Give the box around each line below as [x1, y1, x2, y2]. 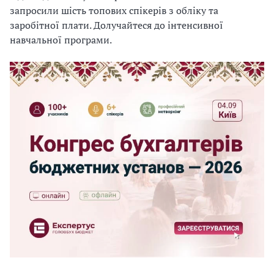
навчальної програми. [10, 33, 112, 46]
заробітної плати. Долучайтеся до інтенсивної [10, 18, 223, 32]
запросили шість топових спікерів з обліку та [10, 4, 218, 17]
